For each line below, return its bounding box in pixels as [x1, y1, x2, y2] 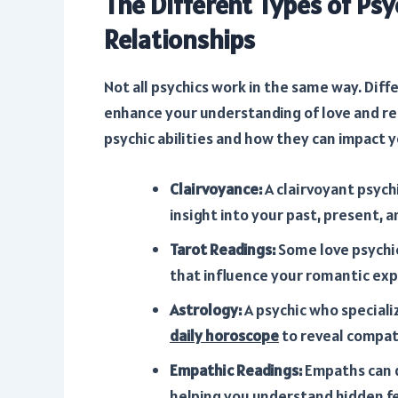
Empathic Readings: [170, 360, 302, 381]
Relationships [104, 21, 255, 56]
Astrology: [170, 299, 242, 321]
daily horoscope [170, 325, 279, 346]
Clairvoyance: [170, 179, 262, 200]
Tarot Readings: [170, 239, 275, 260]
